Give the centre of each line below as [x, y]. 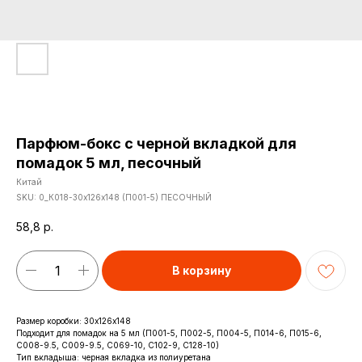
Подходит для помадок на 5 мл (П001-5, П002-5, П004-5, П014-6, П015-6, [169, 333]
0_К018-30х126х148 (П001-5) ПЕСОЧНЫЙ [125, 197]
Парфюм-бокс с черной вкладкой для [156, 143]
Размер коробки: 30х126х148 [74, 320]
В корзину [202, 270]
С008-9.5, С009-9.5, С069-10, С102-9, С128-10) [118, 345]
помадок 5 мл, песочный [109, 163]
